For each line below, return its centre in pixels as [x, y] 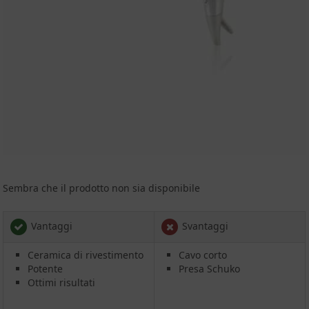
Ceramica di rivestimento [86, 255]
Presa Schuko [210, 268]
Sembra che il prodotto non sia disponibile [102, 188]
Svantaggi [204, 226]
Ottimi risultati [62, 282]
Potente [46, 268]
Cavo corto [203, 255]
